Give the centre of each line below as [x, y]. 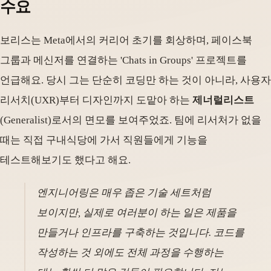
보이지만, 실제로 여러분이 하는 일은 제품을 [137, 213]
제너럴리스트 [223, 100]
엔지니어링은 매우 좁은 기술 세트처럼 [124, 193]
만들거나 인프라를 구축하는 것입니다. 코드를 [141, 233]
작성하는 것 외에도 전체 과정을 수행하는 [131, 253]
